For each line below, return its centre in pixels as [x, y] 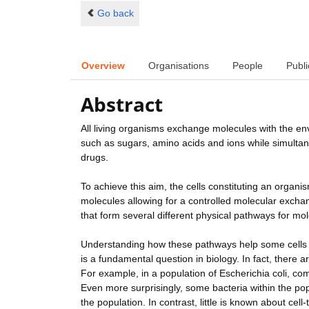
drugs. [94, 158]
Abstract [122, 104]
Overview [103, 65]
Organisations [179, 65]
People [248, 65]
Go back [115, 13]
